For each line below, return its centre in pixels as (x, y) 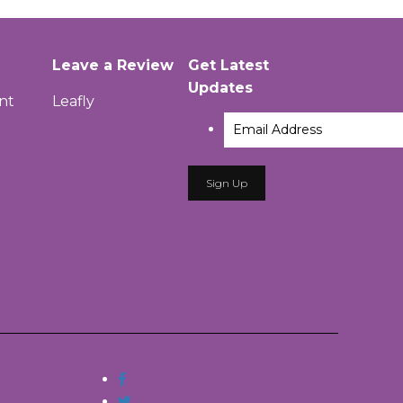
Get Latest (229, 65)
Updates (221, 88)
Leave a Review (112, 65)
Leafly (73, 101)
